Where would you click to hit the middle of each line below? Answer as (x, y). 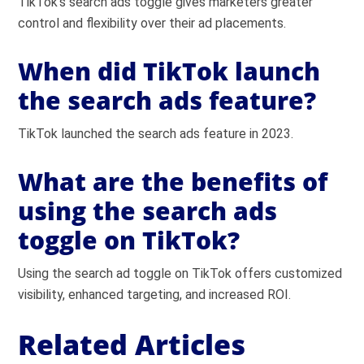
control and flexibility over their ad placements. (152, 23)
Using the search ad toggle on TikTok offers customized (180, 273)
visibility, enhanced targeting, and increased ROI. (155, 294)
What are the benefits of (173, 181)
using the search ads (148, 210)
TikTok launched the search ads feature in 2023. (156, 133)
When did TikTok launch (169, 71)
